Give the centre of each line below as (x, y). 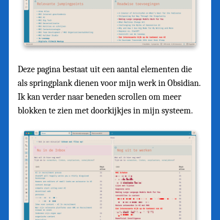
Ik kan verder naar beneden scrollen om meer (99, 97)
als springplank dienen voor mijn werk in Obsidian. (109, 83)
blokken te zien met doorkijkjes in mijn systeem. (105, 110)
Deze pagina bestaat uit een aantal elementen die (105, 69)
